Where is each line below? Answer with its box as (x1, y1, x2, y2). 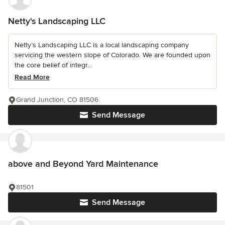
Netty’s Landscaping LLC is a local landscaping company (15, 41, 189, 50)
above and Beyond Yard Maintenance (8, 158, 158, 170)
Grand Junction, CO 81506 (16, 95, 98, 104)
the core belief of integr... (15, 61, 92, 70)
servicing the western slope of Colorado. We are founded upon (15, 51, 210, 60)
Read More (15, 73, 50, 82)
